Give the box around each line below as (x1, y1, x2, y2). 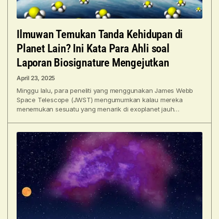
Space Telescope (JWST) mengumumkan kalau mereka (17, 95, 183, 104)
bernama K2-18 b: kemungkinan (17, 114, 111, 122)
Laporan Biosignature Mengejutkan (17, 56, 169, 69)
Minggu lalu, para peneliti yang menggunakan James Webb (17, 86, 194, 94)
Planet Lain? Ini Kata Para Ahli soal (17, 42, 170, 55)
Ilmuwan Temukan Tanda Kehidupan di (17, 27, 183, 41)
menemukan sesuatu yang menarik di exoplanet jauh (17, 105, 175, 113)
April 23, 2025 (17, 74, 55, 82)
